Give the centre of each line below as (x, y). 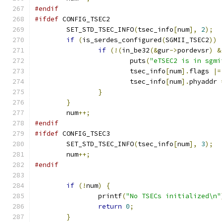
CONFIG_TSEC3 (84, 134)
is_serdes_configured (122, 40)
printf (110, 196)
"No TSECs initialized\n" (173, 196)
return (110, 206)
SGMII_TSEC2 (187, 40)
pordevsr (193, 50)
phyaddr (205, 82)
